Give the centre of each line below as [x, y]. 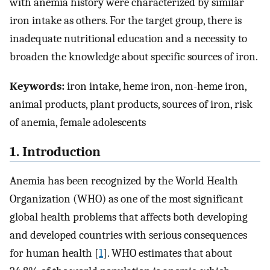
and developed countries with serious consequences [128, 235]
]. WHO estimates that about [168, 253]
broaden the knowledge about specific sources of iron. [134, 57]
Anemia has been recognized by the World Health [124, 181]
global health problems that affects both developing [129, 217]
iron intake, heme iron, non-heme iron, [155, 86]
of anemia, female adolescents [78, 122]
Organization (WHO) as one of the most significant [126, 199]
